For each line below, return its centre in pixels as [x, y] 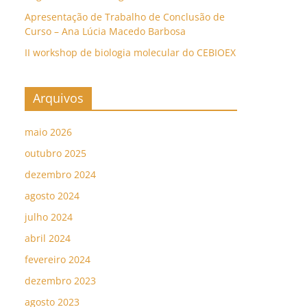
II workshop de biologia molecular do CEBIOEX [130, 52]
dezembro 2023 [60, 281]
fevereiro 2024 [58, 259]
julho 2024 [49, 217]
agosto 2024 [52, 196]
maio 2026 [48, 132]
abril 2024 [48, 238]
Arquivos [58, 98]
